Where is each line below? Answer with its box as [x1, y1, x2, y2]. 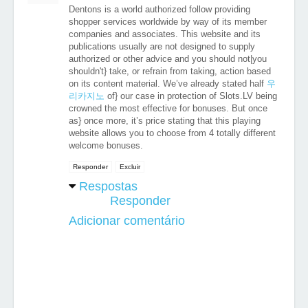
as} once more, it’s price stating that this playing [69, 115, 261, 126]
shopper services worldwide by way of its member [69, 16, 267, 27]
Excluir [120, 163, 140, 170]
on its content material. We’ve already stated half [69, 78, 267, 89]
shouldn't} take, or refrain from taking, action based [69, 66, 271, 76]
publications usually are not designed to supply [69, 41, 255, 52]
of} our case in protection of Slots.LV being [104, 91, 277, 101]
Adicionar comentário [69, 214, 185, 228]
